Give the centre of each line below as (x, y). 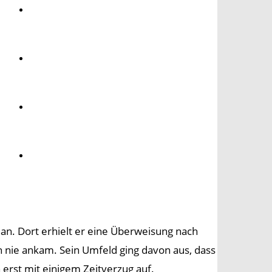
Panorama (58, 155)
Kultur (49, 107)
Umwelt (52, 9)
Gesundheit (61, 58)
